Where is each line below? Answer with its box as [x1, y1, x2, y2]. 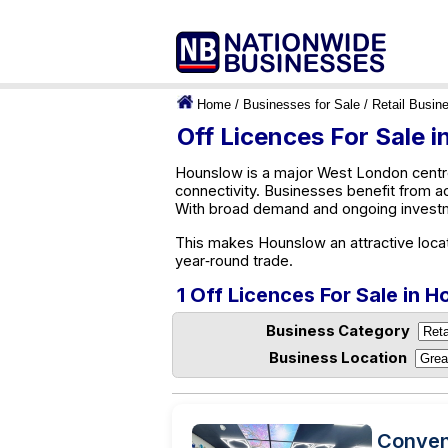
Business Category [266, 322, 410, 340]
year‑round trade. [175, 252, 293, 270]
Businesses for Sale [243, 97, 360, 112]
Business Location [269, 349, 407, 367]
